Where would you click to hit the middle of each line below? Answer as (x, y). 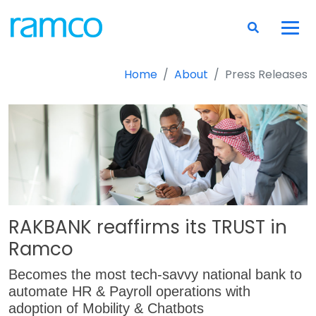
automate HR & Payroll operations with (129, 292)
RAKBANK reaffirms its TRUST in (148, 227)
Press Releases (266, 74)
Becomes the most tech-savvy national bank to (155, 275)
